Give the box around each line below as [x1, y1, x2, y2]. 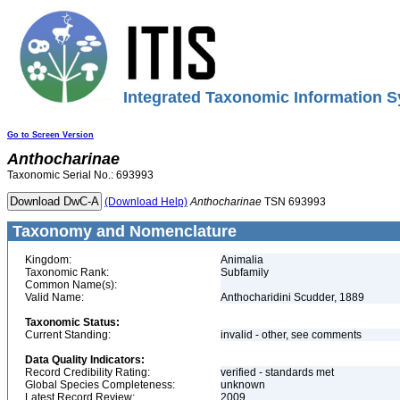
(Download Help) [104, 196, 187, 208]
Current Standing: [25, 329, 111, 341]
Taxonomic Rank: [25, 266, 109, 279]
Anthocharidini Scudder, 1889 [221, 291, 364, 304]
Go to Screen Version [7, 130, 94, 139]
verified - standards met [221, 366, 334, 379]
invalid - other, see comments [221, 329, 364, 341]
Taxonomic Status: [25, 316, 120, 329]
